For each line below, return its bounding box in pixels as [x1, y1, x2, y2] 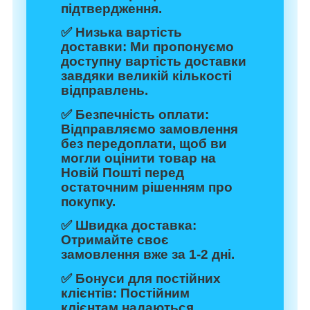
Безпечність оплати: [75, 107, 209, 122]
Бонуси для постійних [75, 271, 221, 286]
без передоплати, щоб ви [61, 136, 227, 151]
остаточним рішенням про [61, 179, 232, 194]
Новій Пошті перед [61, 165, 184, 180]
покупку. [61, 194, 116, 209]
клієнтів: [61, 285, 117, 300]
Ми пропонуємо [127, 39, 234, 55]
